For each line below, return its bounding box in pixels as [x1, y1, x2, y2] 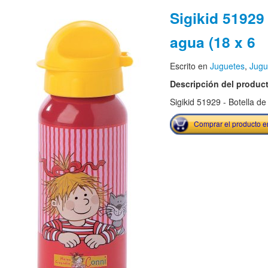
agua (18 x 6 [169, 31, 255, 53]
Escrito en [169, 60, 210, 72]
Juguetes [209, 60, 245, 72]
